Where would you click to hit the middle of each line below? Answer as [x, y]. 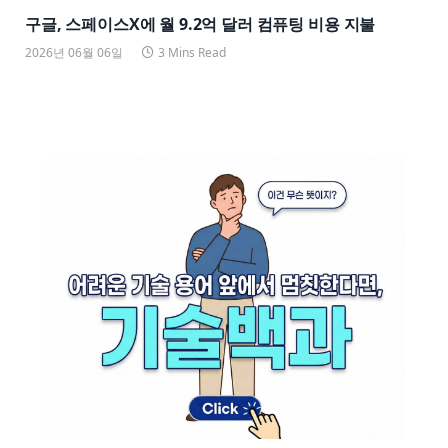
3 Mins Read [192, 52]
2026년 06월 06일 [74, 52]
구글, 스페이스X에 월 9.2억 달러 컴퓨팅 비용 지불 [200, 23]
